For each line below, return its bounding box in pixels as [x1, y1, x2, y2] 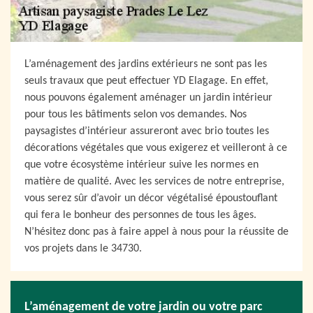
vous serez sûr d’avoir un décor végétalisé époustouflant [24, 193, 277, 204]
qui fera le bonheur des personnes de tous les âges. [24, 210, 256, 221]
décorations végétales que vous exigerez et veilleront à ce [24, 143, 287, 154]
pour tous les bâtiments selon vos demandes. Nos [24, 109, 247, 120]
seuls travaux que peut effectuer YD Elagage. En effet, [24, 75, 268, 87]
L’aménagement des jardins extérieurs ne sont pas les [24, 59, 267, 70]
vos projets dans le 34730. [24, 243, 142, 254]
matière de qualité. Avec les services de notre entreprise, [24, 176, 284, 187]
